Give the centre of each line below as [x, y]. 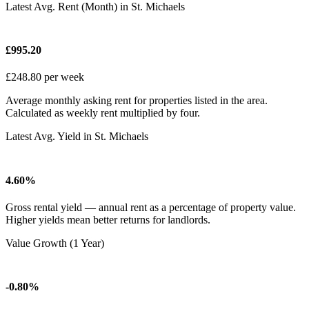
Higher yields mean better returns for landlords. [108, 219]
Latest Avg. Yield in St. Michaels [77, 137]
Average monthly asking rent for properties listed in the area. [137, 101]
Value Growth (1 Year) [55, 243]
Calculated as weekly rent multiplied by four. [103, 113]
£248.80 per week [45, 77]
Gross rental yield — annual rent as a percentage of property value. [151, 207]
